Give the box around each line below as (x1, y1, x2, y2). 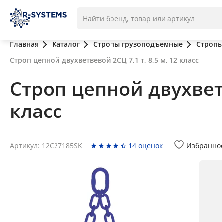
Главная (10, 39, 39, 49)
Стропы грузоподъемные (93, 39, 183, 49)
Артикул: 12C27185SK (10, 141, 82, 150)
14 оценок (128, 141, 163, 150)
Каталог (52, 39, 80, 49)
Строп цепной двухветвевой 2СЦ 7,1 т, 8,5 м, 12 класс (10, 55, 199, 65)
